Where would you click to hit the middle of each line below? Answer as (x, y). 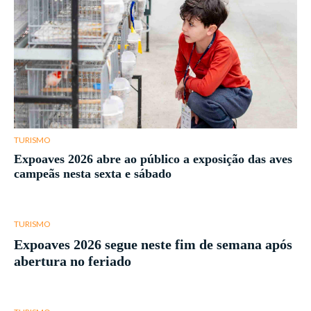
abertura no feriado (73, 261)
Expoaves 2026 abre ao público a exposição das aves (153, 159)
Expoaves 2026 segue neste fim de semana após (153, 245)
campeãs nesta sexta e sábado (93, 174)
